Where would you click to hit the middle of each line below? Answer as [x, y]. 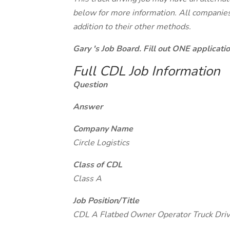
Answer [88, 107]
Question [90, 85]
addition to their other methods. [132, 27]
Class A [87, 179]
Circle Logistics [101, 143]
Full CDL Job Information [147, 71]
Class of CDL [98, 165]
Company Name [103, 129]
